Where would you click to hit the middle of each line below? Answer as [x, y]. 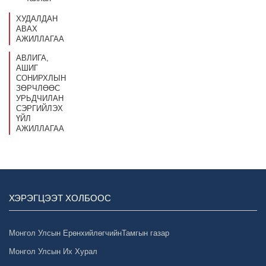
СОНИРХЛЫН [41, 78]
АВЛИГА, [32, 58]
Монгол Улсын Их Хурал [53, 251]
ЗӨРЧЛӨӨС [38, 88]
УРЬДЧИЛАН [40, 98]
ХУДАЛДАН [37, 19]
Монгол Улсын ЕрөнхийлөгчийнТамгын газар [89, 233]
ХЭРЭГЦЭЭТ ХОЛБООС [60, 198]
